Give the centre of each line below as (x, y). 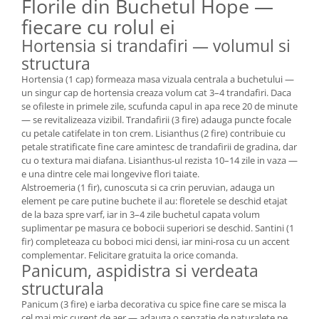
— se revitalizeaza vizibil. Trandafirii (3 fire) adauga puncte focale (156, 120)
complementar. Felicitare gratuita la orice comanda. (130, 255)
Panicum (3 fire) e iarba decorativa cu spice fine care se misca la (154, 304)
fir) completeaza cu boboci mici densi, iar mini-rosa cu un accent (156, 241)
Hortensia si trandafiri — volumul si (156, 46)
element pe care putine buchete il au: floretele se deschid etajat (155, 201)
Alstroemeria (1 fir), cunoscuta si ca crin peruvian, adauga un (148, 187)
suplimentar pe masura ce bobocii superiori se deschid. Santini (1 (158, 228)
